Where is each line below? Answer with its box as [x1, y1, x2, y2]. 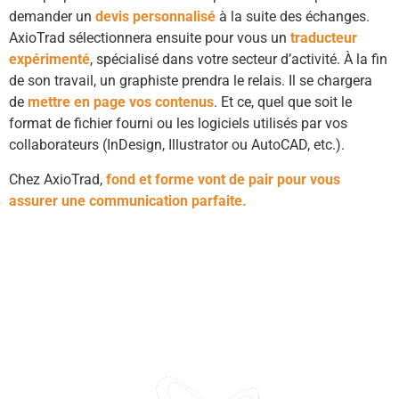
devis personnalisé [95, 8, 216, 26]
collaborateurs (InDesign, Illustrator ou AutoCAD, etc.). [9, 136, 345, 154]
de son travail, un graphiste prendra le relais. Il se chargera [9, 72, 372, 90]
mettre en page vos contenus [28, 94, 214, 111]
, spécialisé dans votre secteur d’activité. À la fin [90, 51, 387, 69]
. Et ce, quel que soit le [214, 94, 352, 111]
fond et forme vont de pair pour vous [106, 170, 340, 188]
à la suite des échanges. [219, 8, 370, 26]
